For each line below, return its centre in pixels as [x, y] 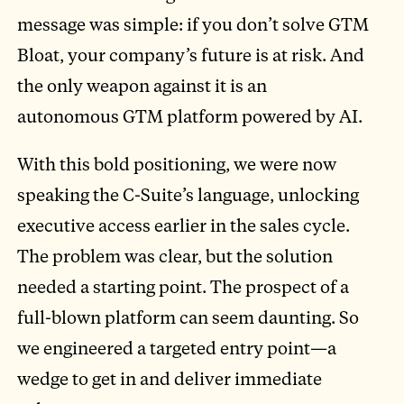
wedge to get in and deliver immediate [170, 378]
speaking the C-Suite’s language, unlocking [188, 194]
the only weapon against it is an [142, 85]
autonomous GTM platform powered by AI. [190, 115]
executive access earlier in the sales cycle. [184, 225]
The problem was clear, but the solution [175, 255]
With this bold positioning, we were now [177, 163]
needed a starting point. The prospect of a [184, 286]
